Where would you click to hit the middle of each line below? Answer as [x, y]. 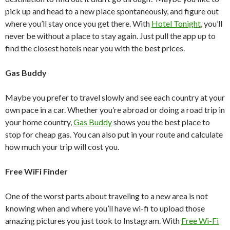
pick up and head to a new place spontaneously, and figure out [112, 11]
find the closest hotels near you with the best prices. [95, 48]
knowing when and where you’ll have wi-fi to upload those [105, 208]
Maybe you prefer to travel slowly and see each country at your [115, 98]
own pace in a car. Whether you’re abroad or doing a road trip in [115, 110]
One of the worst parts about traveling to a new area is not [107, 196]
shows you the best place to [161, 122]
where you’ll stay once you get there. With [78, 24]
